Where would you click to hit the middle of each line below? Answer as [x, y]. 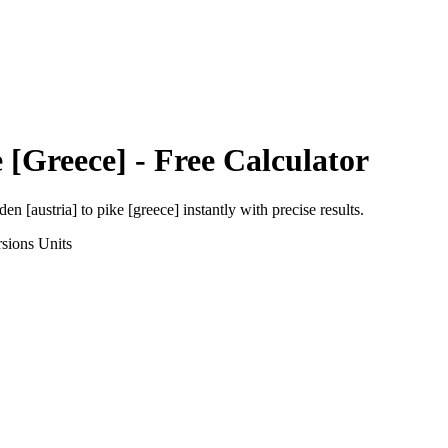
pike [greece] [138, 209]
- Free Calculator [248, 160]
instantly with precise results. [271, 209]
